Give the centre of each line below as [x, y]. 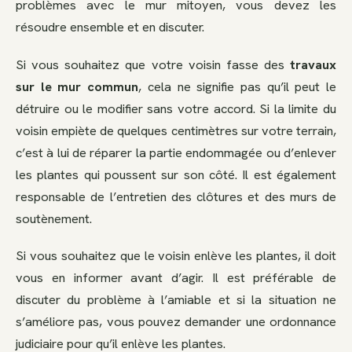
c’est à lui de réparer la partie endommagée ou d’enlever [176, 152]
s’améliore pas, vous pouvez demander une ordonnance [176, 322]
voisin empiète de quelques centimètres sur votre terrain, [176, 130]
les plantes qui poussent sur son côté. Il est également [176, 174]
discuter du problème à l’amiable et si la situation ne [176, 300]
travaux [313, 64]
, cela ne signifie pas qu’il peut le [238, 86]
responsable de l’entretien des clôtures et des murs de [176, 196]
